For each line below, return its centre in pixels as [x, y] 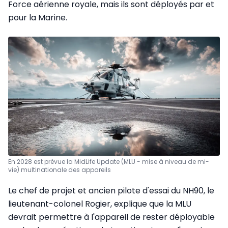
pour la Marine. [38, 18]
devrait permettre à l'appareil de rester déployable [111, 217]
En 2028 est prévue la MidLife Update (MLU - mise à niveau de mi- [109, 161]
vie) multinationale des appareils [60, 169]
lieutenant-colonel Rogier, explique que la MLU [100, 204]
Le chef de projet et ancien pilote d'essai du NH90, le [111, 190]
